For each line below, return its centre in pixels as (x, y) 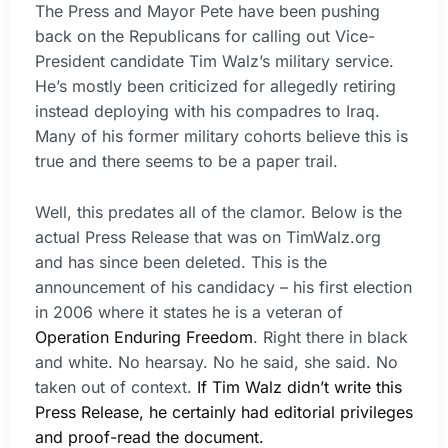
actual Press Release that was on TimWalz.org (208, 236)
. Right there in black (330, 336)
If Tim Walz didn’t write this (299, 386)
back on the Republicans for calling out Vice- (205, 36)
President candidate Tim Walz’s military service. (214, 61)
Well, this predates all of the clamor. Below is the (218, 211)
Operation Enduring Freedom (144, 336)
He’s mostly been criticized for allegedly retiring (215, 86)
